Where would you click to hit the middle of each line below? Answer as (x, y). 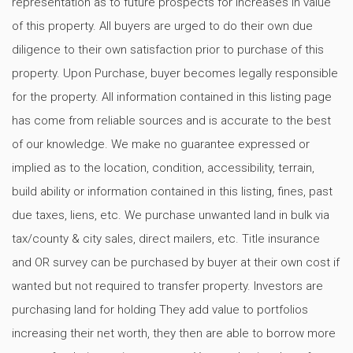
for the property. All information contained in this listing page (172, 97)
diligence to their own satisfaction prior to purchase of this (168, 49)
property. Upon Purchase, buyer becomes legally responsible (175, 73)
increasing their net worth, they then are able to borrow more (174, 333)
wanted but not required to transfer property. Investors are (167, 286)
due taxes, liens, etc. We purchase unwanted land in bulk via (171, 215)
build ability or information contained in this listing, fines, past (172, 191)
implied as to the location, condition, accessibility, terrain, (163, 167)
